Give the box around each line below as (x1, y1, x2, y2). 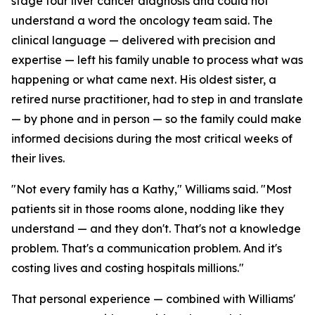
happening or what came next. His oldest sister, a (11, 72, 276, 86)
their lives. (11, 151, 65, 165)
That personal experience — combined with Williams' (11, 292, 295, 306)
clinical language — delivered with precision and (11, 33, 276, 47)
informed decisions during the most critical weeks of (11, 131, 292, 146)
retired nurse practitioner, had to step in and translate (11, 92, 303, 106)
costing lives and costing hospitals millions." (11, 261, 244, 275)
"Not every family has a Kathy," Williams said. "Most (11, 182, 292, 196)
